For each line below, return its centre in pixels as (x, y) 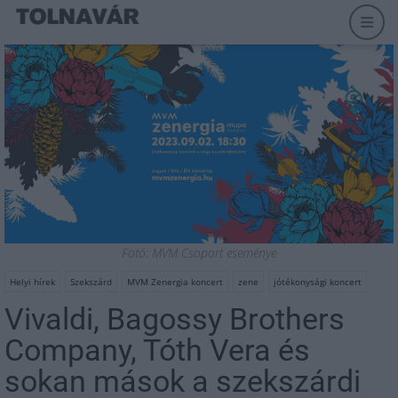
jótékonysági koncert (318, 281)
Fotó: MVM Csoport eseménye (199, 252)
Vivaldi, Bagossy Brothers (175, 318)
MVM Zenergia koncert (175, 281)
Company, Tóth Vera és (157, 350)
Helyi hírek (32, 281)
